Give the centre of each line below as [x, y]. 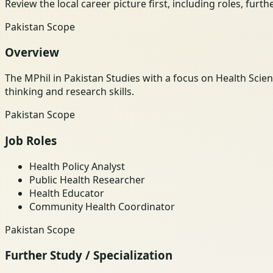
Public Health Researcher [87, 179]
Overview [32, 52]
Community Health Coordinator [102, 206]
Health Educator [67, 193]
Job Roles [31, 140]
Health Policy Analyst [77, 166]
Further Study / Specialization [89, 255]
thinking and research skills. [69, 92]
